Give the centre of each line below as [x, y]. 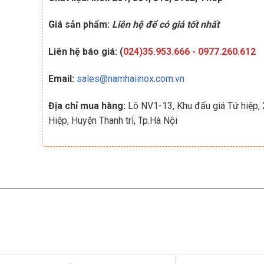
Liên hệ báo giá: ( [85, 52]
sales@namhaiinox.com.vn [130, 78]
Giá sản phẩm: [79, 25]
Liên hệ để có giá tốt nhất [164, 25]
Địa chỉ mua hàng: [87, 105]
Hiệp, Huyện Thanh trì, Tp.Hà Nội [113, 120]
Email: [61, 78]
